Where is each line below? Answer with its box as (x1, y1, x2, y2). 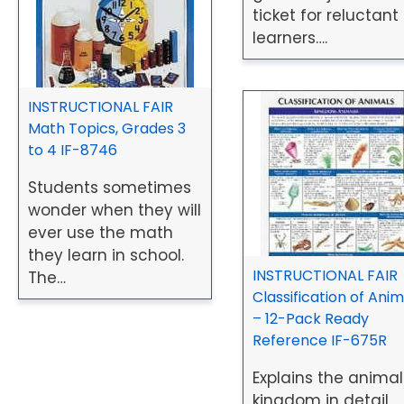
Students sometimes (28, 176, 191, 198)
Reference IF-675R (252, 330, 388, 352)
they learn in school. (28, 243, 184, 266)
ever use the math (28, 221, 173, 243)
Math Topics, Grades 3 (28, 117, 186, 139)
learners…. (252, 27, 328, 50)
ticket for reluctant (252, 5, 399, 27)
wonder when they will (28, 198, 201, 221)
